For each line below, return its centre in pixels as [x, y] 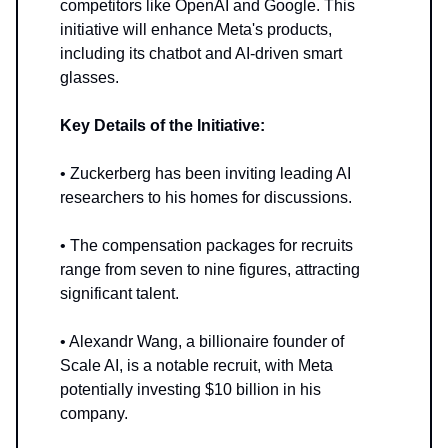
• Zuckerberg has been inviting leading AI [205, 174]
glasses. [89, 78]
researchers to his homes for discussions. [206, 198]
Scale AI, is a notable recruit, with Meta [196, 366]
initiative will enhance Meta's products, [196, 30]
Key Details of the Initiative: [162, 126]
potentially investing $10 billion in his [190, 390]
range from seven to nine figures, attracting [210, 270]
